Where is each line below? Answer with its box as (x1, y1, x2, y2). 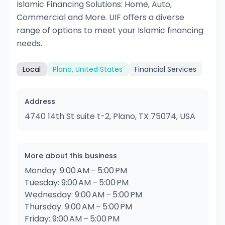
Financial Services (135, 64, 196, 74)
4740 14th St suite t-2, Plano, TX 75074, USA (25, 110, 195, 122)
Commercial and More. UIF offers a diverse (17, 12, 184, 23)
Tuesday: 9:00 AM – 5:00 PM (25, 177, 129, 188)
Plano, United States (53, 64, 123, 74)
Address (25, 96, 55, 106)
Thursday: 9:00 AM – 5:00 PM (25, 201, 132, 212)
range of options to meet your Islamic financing (17, 25, 203, 36)
